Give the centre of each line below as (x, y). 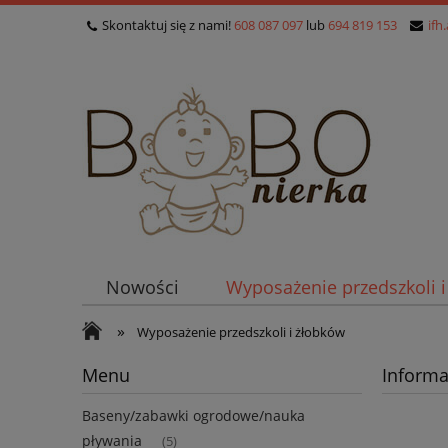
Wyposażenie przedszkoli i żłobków (241, 332)
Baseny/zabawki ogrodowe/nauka (193, 416)
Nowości (142, 287)
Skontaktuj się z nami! (168, 25)
